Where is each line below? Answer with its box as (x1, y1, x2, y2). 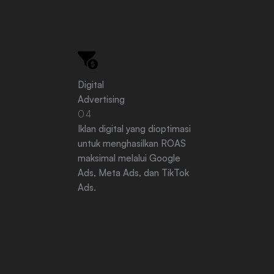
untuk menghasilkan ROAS (78, 138, 186, 149)
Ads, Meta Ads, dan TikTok (78, 167, 189, 179)
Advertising (78, 94, 125, 105)
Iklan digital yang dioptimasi (78, 123, 191, 135)
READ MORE (78, 228, 137, 238)
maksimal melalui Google (78, 152, 180, 164)
